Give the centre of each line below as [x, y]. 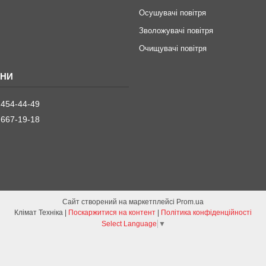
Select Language [129, 224]
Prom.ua [190, 202]
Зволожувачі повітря [176, 31]
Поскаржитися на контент [112, 213]
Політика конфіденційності [206, 213]
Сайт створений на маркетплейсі [119, 202]
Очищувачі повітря [172, 49]
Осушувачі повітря [172, 13]
